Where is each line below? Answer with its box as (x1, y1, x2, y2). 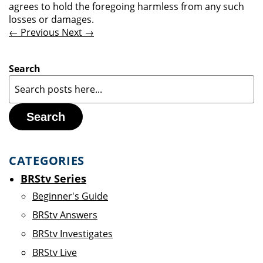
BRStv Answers (32, 208, 97, 221)
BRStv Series (21, 171, 86, 186)
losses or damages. (9, 13, 94, 26)
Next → (62, 26, 94, 39)
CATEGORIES (9, 153, 85, 168)
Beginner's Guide (32, 190, 108, 203)
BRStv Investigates (32, 227, 113, 240)
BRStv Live (32, 246, 77, 259)
